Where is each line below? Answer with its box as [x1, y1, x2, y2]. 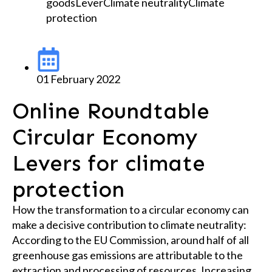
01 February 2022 [36, 72, 120, 86]
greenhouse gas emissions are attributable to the [12, 248, 243, 262]
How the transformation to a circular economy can [12, 203, 249, 216]
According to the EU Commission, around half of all [12, 233, 249, 246]
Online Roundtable [12, 98, 209, 124]
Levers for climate [12, 150, 205, 176]
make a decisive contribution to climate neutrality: [12, 218, 246, 231]
